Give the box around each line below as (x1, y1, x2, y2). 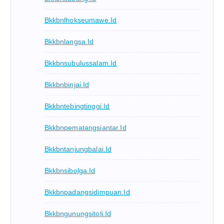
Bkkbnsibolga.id (44, 166, 95, 175)
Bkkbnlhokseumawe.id (44, 16, 117, 24)
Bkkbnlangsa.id (44, 37, 94, 46)
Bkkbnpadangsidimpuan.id (44, 188, 130, 196)
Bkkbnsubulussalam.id (44, 59, 117, 67)
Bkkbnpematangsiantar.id (44, 123, 126, 132)
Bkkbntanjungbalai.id (44, 145, 112, 153)
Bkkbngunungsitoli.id (44, 209, 111, 218)
